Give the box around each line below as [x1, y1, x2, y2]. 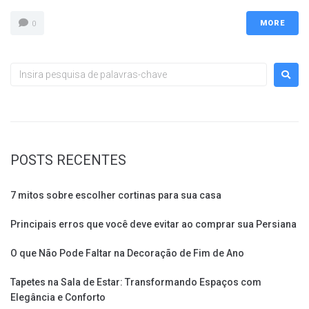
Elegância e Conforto [10, 291, 106, 303]
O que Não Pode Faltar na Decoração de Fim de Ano [10, 247, 244, 259]
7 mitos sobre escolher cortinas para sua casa [10, 189, 221, 201]
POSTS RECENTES [10, 151, 126, 168]
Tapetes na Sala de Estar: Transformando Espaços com [10, 276, 261, 288]
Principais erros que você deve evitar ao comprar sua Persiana [10, 218, 297, 230]
